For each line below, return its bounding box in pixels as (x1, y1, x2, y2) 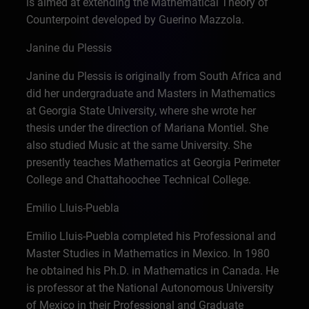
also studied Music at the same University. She (26, 139, 252, 152)
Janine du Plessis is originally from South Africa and (26, 70, 282, 83)
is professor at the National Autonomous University (26, 281, 275, 295)
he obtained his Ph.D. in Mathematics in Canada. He (26, 264, 279, 277)
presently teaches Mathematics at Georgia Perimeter (26, 156, 281, 169)
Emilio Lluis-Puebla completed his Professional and (26, 230, 277, 243)
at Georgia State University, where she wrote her (26, 104, 257, 117)
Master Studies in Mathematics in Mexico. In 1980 (26, 247, 270, 260)
